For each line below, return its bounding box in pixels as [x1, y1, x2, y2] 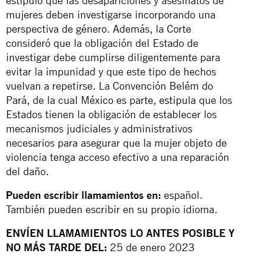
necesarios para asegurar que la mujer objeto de [6, 136, 227, 149]
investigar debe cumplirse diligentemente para [6, 50, 220, 64]
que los [196, 93, 232, 106]
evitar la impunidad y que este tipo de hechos [6, 65, 216, 78]
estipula [159, 93, 196, 106]
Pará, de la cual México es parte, [6, 93, 159, 106]
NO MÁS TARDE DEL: [6, 240, 110, 254]
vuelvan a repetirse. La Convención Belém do [6, 79, 213, 92]
